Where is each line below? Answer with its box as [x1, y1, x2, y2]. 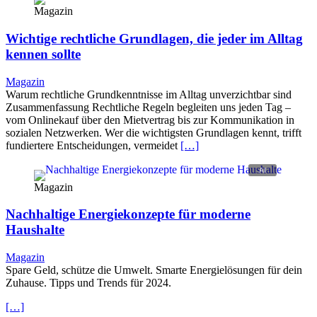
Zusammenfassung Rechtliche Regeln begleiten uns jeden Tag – [6, 100, 291, 113]
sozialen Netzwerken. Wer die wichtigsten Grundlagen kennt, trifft [6, 126, 301, 139]
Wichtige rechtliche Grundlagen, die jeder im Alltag [6, 30, 303, 46]
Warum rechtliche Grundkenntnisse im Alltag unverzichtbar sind [6, 88, 292, 100]
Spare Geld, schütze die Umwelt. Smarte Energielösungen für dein [6, 264, 302, 277]
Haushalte [6, 222, 64, 238]
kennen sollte [6, 46, 81, 62]
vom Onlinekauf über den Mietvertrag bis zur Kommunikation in [6, 113, 294, 126]
